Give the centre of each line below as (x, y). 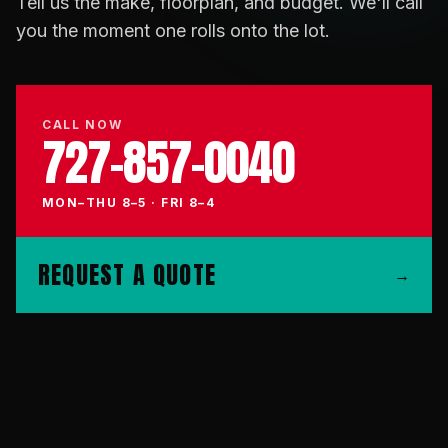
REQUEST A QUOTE (127, 274)
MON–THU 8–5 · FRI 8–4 (129, 202)
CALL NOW (82, 124)
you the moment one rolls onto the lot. (173, 30)
